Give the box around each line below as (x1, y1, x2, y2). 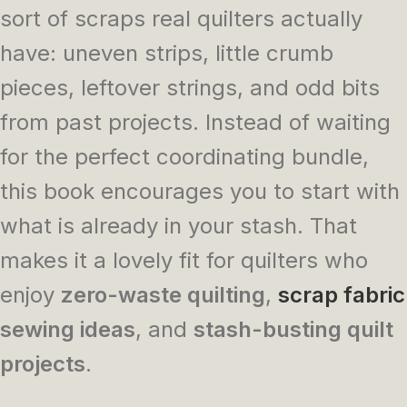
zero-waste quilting (61, 281, 265, 308)
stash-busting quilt (194, 315, 393, 342)
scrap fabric (278, 281, 405, 308)
